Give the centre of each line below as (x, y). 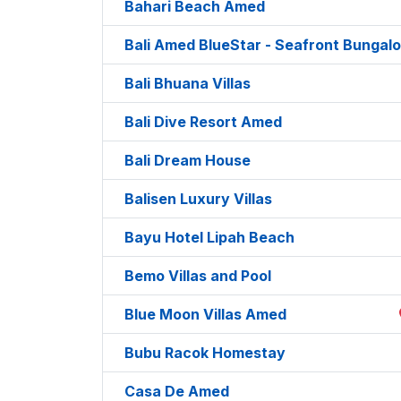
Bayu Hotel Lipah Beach (209, 237)
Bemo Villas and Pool (198, 275)
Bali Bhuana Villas (188, 83)
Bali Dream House (188, 160)
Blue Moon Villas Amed (205, 314)
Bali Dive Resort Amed (203, 121)
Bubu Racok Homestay (205, 352)
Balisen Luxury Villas (198, 198)
